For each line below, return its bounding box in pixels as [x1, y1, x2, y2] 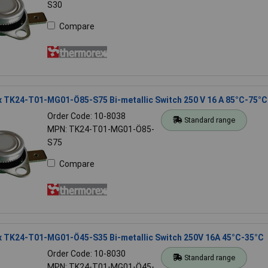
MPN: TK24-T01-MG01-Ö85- [47, 124, 154, 134]
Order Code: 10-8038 [47, 111, 126, 121]
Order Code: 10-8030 [47, 248, 126, 258]
